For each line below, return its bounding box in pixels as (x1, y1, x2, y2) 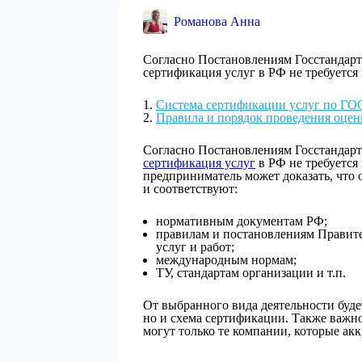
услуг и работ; (156, 240, 234, 254)
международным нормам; (156, 253, 297, 267)
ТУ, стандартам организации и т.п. (156, 266, 346, 280)
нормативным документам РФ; (156, 214, 327, 228)
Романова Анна (174, 15, 260, 28)
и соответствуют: (143, 182, 238, 196)
